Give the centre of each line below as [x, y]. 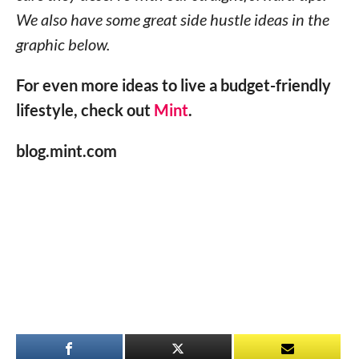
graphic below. [63, 44]
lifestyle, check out [85, 109]
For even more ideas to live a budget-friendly [173, 85]
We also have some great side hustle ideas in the [172, 19]
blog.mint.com [66, 150]
